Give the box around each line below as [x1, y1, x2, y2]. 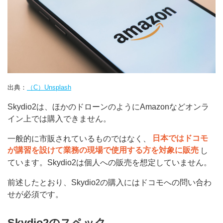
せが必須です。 [7, 190, 63, 199]
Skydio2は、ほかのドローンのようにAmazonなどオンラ [7, 102, 209, 111]
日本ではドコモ [152, 134, 209, 143]
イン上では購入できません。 [7, 114, 111, 123]
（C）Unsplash [27, 83, 71, 91]
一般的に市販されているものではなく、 [7, 134, 151, 143]
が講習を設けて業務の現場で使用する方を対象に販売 [7, 146, 199, 155]
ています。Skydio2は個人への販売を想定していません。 [7, 158, 212, 167]
